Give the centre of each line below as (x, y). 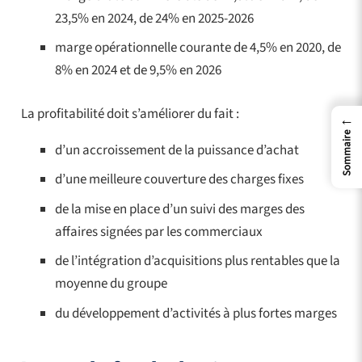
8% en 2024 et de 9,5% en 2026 (138, 71)
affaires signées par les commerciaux (159, 232)
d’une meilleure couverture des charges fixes (179, 180)
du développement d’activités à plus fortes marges (196, 313)
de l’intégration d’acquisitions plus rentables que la (198, 261)
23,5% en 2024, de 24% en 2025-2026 (154, 18)
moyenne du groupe (111, 284)
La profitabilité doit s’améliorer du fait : (130, 114)
